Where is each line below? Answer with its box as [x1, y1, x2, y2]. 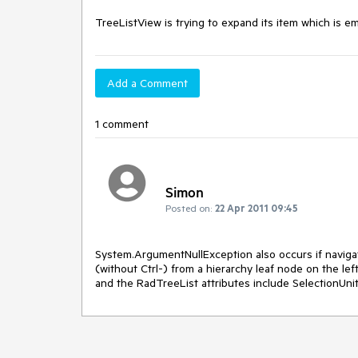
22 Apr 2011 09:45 [215, 201, 298, 214]
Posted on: [165, 201, 212, 214]
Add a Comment [107, 76, 188, 90]
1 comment [95, 117, 149, 131]
